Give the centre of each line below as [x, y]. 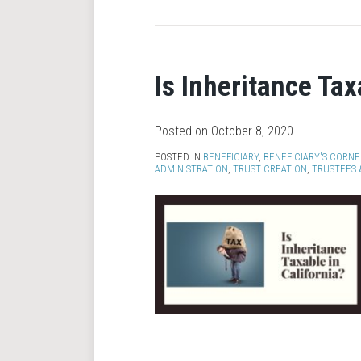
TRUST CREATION [270, 169]
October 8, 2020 [252, 131]
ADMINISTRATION [191, 169]
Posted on [183, 131]
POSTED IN [179, 157]
